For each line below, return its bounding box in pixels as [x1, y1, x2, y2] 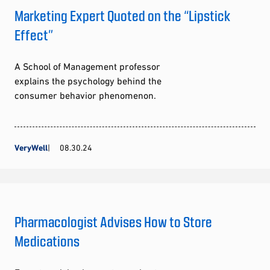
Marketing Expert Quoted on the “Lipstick [14, 7, 230, 24]
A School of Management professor [14, 61, 160, 72]
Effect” [14, 26, 53, 43]
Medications [14, 232, 80, 250]
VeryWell [14, 143, 48, 152]
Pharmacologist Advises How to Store [14, 213, 212, 230]
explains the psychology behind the [14, 75, 162, 86]
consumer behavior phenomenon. [14, 90, 156, 101]
